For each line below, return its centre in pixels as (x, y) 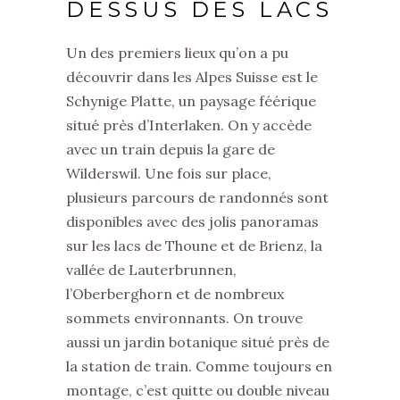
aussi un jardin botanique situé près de (198, 342)
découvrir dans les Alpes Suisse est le (192, 76)
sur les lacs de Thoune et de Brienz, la (194, 245)
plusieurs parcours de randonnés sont (197, 197)
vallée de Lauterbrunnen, (151, 269)
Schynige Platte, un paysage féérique (191, 100)
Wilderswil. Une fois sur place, (169, 173)
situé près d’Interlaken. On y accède (189, 125)
